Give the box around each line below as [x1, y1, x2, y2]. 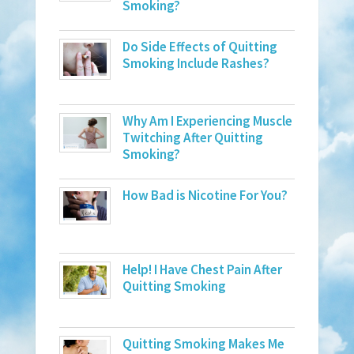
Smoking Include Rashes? [122, 55, 269, 73]
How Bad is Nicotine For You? [122, 186, 288, 205]
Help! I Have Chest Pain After [122, 261, 282, 279]
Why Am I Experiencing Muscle [122, 112, 292, 130]
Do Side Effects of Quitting [122, 38, 277, 56]
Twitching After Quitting [122, 129, 263, 147]
